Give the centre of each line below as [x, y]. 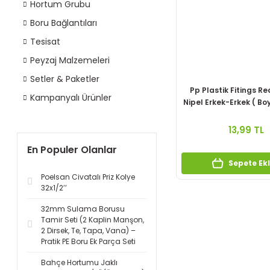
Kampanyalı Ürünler [71, 98]
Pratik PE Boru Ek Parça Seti [88, 241]
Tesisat [45, 42]
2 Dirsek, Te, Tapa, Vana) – [88, 231]
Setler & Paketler [65, 79]
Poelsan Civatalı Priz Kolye [88, 177]
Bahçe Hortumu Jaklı [79, 262]
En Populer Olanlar [72, 150]
